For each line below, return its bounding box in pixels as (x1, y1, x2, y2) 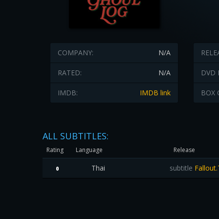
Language (76, 146, 103, 154)
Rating (46, 146, 64, 154)
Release (174, 146, 195, 154)
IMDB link (139, 88, 171, 97)
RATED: (58, 68, 82, 77)
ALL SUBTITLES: (43, 130, 109, 142)
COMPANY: (58, 48, 93, 57)
